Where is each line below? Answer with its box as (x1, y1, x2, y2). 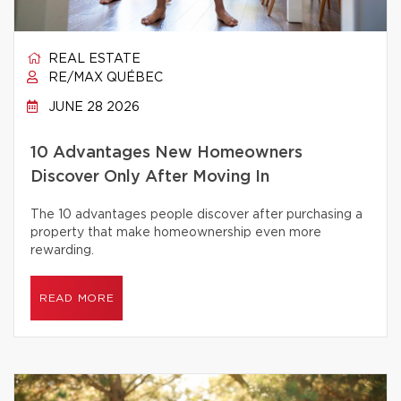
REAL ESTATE (45, 53, 141, 65)
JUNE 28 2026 (45, 101, 140, 114)
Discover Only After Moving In (30, 169, 269, 185)
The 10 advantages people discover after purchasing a (30, 209, 363, 221)
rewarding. (30, 244, 94, 257)
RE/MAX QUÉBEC (45, 72, 163, 84)
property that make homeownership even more (30, 226, 321, 239)
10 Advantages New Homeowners (30, 145, 303, 161)
